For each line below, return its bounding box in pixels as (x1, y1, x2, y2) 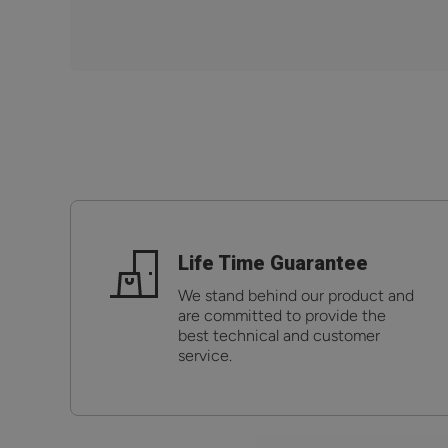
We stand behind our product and (178, 285, 414, 305)
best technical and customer (178, 325, 380, 345)
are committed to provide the (178, 305, 386, 325)
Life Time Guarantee (178, 250, 368, 275)
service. (178, 345, 232, 365)
